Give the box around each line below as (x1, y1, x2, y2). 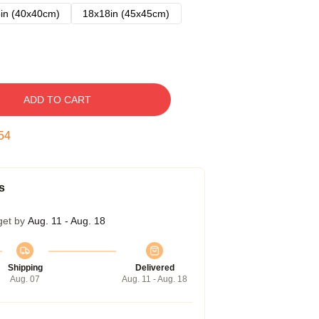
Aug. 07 (10, 274, 40, 284)
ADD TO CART (23, 94, 91, 105)
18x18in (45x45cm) (83, 8, 169, 19)
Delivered (135, 263, 174, 273)
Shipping (7, 263, 43, 273)
